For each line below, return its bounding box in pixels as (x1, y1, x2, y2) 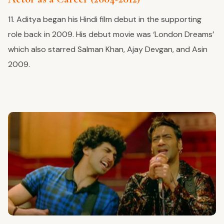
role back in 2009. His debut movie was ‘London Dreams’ (8, 29, 214, 40)
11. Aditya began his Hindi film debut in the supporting (8, 14, 201, 25)
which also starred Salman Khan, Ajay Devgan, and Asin (8, 44, 207, 55)
